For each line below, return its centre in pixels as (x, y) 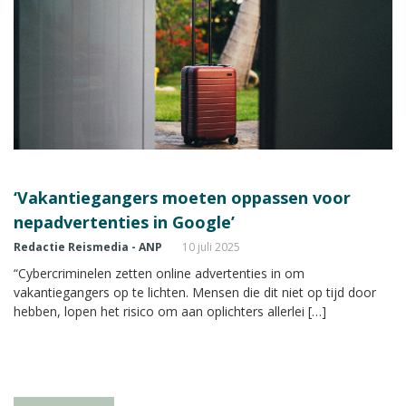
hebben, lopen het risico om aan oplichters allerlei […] (170, 311)
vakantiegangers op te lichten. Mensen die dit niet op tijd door (195, 292)
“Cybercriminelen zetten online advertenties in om (159, 273)
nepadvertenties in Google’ (124, 222)
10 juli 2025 (211, 246)
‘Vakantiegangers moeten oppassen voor (182, 197)
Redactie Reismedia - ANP (88, 246)
